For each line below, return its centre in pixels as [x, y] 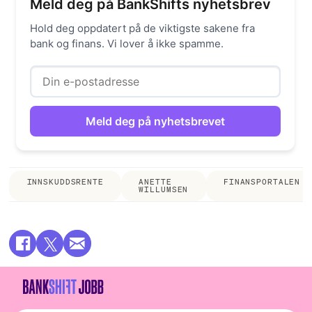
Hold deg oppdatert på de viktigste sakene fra [143, 29]
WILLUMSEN [164, 190]
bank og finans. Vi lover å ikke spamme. [127, 44]
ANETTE [155, 182]
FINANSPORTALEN [262, 182]
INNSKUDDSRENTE [65, 182]
